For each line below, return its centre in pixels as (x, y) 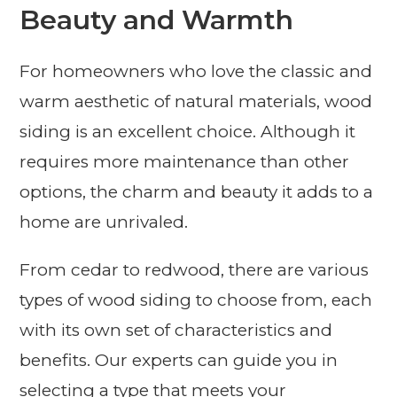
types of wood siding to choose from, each (196, 300)
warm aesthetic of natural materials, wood (196, 102)
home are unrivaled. (104, 222)
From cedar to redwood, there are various (195, 270)
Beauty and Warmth (157, 20)
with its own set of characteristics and (176, 331)
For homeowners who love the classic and (196, 72)
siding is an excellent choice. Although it (188, 132)
